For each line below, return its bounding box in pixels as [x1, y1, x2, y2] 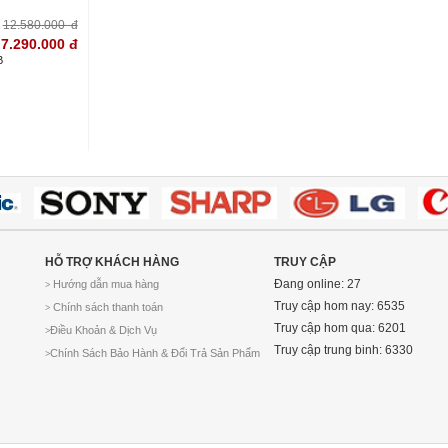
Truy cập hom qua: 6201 [274, 321, 407, 336]
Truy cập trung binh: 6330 [274, 343, 414, 358]
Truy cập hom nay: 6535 [274, 299, 406, 314]
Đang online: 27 [274, 277, 362, 292]
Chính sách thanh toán [50, 301, 164, 314]
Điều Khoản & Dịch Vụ [50, 324, 158, 337]
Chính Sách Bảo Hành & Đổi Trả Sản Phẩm [50, 347, 261, 360]
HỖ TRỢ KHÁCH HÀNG [45, 255, 180, 270]
